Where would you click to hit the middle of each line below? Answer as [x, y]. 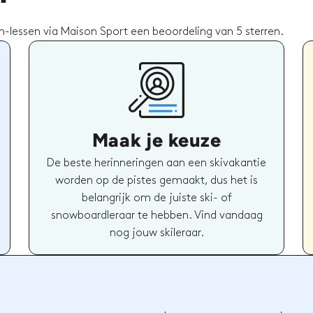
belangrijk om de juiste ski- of [156, 198]
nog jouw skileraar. [156, 233]
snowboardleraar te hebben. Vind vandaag [156, 215]
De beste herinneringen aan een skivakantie [156, 163]
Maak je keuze [156, 140]
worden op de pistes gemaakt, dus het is [156, 180]
